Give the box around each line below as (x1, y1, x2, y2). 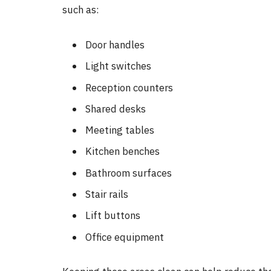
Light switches (85, 59, 151, 73)
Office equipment (85, 230, 164, 244)
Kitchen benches (85, 145, 160, 158)
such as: (62, 3, 99, 17)
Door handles (85, 38, 145, 51)
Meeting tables (85, 123, 154, 137)
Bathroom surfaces (85, 166, 172, 180)
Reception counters (85, 80, 173, 94)
